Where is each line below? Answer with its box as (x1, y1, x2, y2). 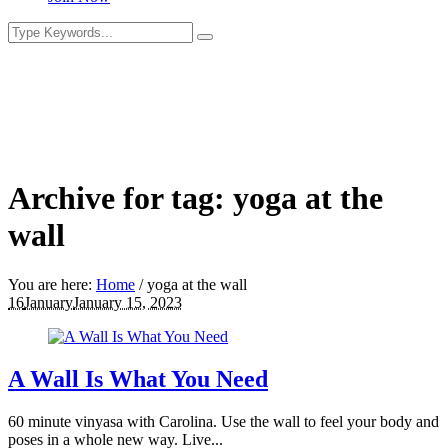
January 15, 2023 (73, 293, 182, 311)
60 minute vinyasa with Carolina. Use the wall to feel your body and (8, 412, 439, 430)
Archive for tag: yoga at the (8, 180, 383, 217)
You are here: (8, 275, 96, 293)
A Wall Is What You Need (8, 365, 268, 392)
